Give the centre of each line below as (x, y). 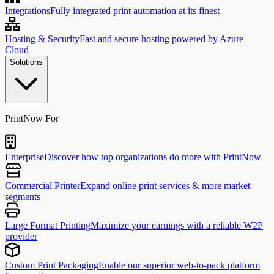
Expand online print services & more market (165, 186)
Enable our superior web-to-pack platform (179, 265)
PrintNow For (32, 118)
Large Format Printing (48, 225)
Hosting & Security (42, 39)
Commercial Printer (43, 186)
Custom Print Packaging (52, 265)
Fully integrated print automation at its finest (135, 11)
